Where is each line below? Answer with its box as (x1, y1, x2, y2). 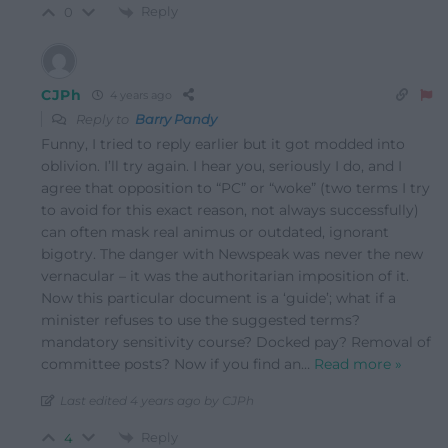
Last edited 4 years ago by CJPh (60, 392, 254, 408)
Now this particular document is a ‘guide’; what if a (41, 288, 396, 307)
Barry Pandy (135, 110, 217, 127)
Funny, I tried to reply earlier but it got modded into (41, 134, 405, 153)
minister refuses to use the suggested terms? (41, 310, 360, 329)
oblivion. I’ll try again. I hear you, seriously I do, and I (41, 156, 402, 175)
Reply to (73, 110, 135, 127)
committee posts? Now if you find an (41, 354, 301, 373)
